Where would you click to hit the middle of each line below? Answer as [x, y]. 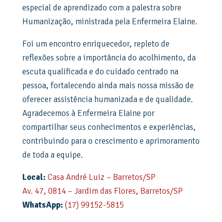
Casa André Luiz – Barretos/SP [101, 177]
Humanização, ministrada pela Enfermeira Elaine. [110, 22]
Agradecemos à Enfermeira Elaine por [88, 113]
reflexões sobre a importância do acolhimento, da [109, 58]
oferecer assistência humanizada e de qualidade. [107, 100]
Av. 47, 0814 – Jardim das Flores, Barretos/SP [102, 191]
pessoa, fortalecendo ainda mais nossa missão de [108, 86]
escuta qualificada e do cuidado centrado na [100, 72]
